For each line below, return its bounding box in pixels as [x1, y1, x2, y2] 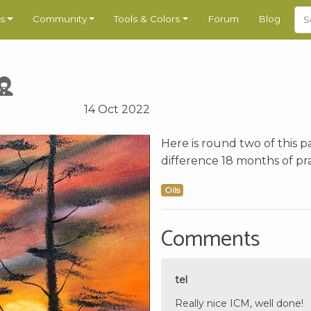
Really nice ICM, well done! [175, 296, 303, 310]
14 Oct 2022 [84, 102, 150, 116]
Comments [161, 221, 260, 258]
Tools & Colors [114, 13, 180, 25]
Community [32, 13, 87, 25]
